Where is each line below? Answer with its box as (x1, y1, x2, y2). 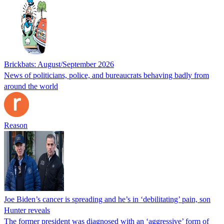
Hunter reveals (4, 205, 50, 214)
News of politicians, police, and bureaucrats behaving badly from (4, 70, 209, 79)
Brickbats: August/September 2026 (4, 59, 114, 68)
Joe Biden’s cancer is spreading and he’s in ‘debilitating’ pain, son (4, 194, 210, 203)
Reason (4, 120, 27, 129)
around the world (4, 81, 58, 90)
